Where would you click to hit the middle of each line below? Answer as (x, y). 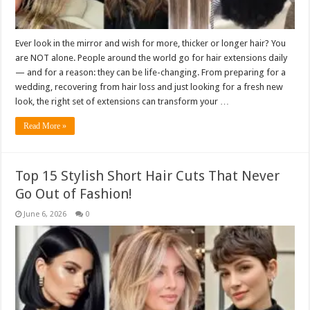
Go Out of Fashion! (74, 193)
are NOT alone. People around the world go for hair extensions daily (152, 57)
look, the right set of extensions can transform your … (122, 101)
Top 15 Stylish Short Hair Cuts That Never (148, 175)
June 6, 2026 (45, 214)
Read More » (45, 126)
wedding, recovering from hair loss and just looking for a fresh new (149, 86)
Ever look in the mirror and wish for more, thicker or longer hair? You (151, 43)
